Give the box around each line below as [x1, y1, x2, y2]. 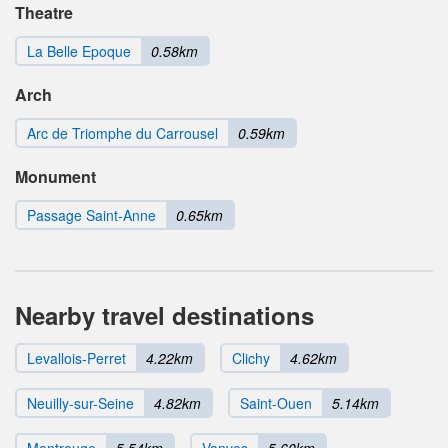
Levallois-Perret [27, 348, 126, 369]
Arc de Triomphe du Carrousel [27, 123, 218, 144]
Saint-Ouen [240, 393, 312, 414]
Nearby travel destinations [15, 298, 314, 333]
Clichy [232, 348, 270, 369]
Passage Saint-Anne [27, 205, 156, 226]
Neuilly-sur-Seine [27, 393, 134, 414]
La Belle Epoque [27, 41, 131, 62]
